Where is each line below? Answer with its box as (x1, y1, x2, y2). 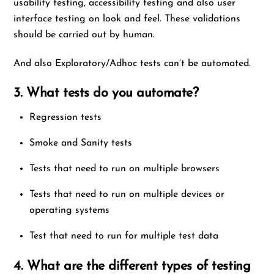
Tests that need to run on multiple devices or (29, 189, 224, 199)
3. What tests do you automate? (13, 86, 199, 100)
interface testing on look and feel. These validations (13, 14, 241, 24)
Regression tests (29, 112, 102, 122)
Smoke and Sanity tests (29, 138, 132, 148)
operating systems (29, 205, 109, 215)
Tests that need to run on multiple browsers (29, 163, 220, 174)
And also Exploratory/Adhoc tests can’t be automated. (13, 59, 251, 69)
